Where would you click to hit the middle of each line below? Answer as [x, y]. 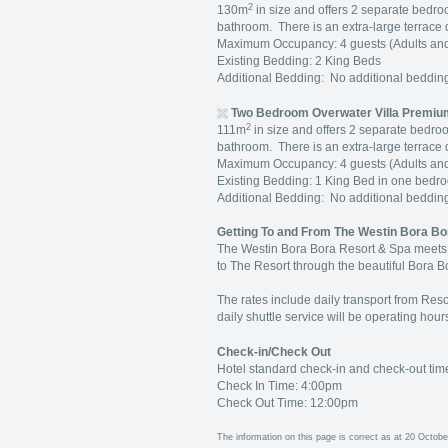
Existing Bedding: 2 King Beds [299, 61]
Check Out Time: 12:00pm [287, 403]
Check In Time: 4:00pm [279, 386]
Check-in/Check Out [274, 352]
